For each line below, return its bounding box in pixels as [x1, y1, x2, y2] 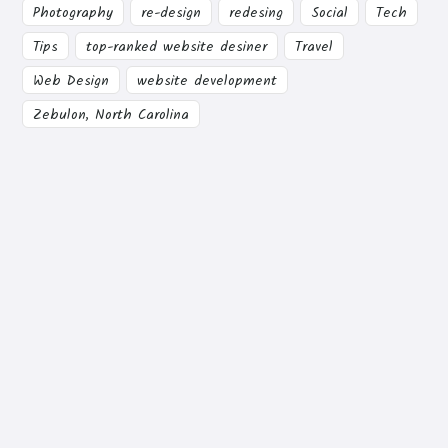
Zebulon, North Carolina [32, 103, 189, 126]
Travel [294, 35, 333, 58]
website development [136, 69, 277, 92]
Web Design [32, 69, 109, 92]
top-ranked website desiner [85, 35, 267, 58]
